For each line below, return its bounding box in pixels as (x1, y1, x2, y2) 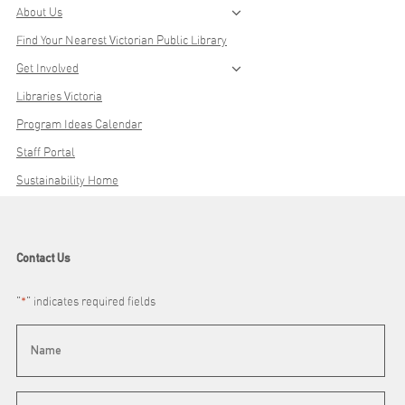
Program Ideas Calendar (16, 117, 142, 131)
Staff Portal (16, 145, 75, 159)
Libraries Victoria (16, 89, 102, 103)
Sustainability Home (16, 173, 118, 187)
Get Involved (16, 61, 79, 75)
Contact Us (16, 251, 71, 265)
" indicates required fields (26, 294, 155, 308)
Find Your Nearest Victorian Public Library (16, 33, 227, 47)
